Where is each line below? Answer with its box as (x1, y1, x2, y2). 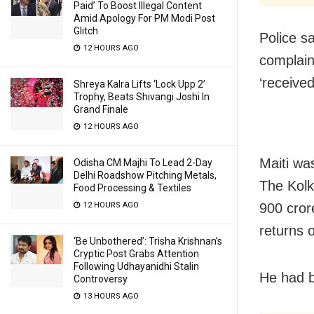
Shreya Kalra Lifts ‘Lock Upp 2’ (74, 78, 205, 90)
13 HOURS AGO (81, 292, 139, 301)
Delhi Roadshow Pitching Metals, (74, 170, 217, 181)
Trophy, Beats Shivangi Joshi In (74, 91, 210, 102)
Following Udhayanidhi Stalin (74, 261, 199, 272)
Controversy (74, 273, 128, 285)
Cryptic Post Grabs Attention (74, 248, 199, 259)
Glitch (74, 25, 98, 36)
